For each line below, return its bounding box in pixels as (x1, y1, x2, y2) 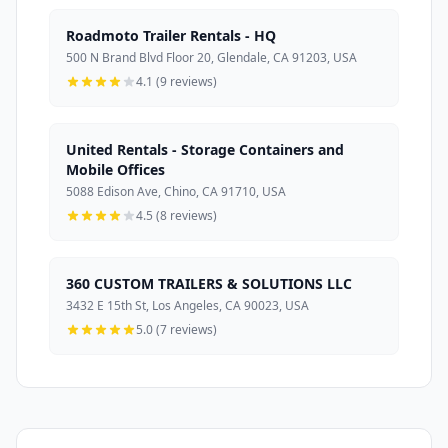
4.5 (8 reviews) (136, 206, 217, 224)
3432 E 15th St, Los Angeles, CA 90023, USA (66, 296, 309, 314)
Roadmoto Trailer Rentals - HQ (66, 25, 276, 45)
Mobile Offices (66, 159, 165, 179)
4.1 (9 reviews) (136, 72, 217, 90)
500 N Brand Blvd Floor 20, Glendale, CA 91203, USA (66, 48, 357, 66)
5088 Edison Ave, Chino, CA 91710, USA (66, 182, 286, 200)
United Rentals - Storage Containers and (66, 139, 344, 159)
